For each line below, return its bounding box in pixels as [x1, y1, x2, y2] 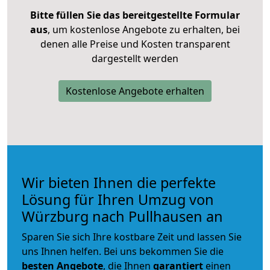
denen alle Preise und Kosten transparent [40, 37, 230, 51]
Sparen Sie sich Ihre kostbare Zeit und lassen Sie [22, 230, 242, 243]
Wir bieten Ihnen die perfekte [22, 172, 216, 192]
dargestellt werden [92, 51, 178, 65]
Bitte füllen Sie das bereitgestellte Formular [30, 8, 240, 22]
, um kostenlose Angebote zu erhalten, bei [48, 22, 240, 36]
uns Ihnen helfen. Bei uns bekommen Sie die [22, 244, 224, 258]
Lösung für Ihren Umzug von [22, 189, 214, 209]
